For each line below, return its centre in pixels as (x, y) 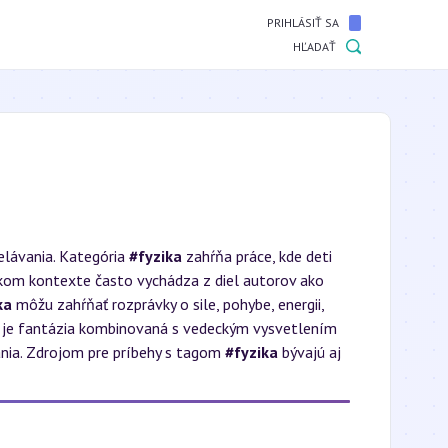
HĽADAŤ (314, 46)
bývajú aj (309, 352)
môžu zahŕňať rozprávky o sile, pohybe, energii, (168, 304)
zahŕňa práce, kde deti (257, 256)
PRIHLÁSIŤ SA (303, 22)
